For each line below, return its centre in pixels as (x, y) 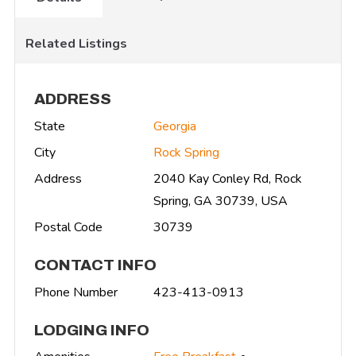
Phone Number (76, 292)
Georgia (175, 126)
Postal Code (68, 227)
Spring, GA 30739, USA (221, 201)
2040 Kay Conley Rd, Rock (228, 178)
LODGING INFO (92, 330)
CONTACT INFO (95, 265)
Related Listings (76, 43)
